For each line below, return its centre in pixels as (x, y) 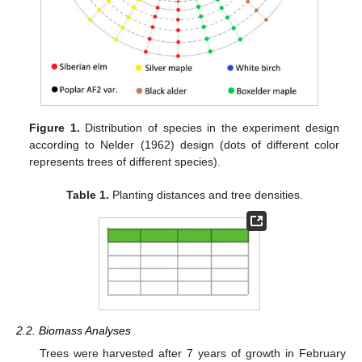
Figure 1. (55, 127)
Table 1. (87, 194)
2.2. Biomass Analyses (74, 330)
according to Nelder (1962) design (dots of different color (184, 144)
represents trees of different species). (125, 161)
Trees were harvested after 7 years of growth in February (192, 353)
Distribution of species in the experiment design (209, 127)
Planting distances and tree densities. (206, 194)
